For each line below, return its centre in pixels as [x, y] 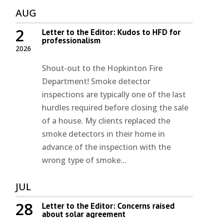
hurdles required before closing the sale [115, 108]
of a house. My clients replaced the [106, 121]
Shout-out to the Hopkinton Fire [102, 68]
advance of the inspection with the [107, 147]
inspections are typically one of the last [114, 95]
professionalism [72, 41]
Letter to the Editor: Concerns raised [109, 206]
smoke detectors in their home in [104, 134]
